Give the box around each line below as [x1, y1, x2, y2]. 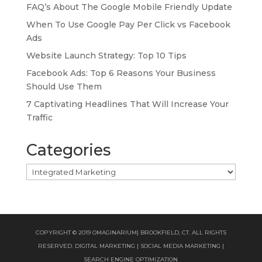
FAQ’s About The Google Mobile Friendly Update [26, 2, 232, 13]
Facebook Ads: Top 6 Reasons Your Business [26, 68, 216, 79]
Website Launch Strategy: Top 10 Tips [26, 50, 187, 61]
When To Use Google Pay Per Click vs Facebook [26, 19, 230, 30]
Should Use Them [26, 81, 102, 92]
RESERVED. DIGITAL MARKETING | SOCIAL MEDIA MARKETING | [37, 242, 224, 250]
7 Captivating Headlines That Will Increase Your [26, 99, 229, 110]
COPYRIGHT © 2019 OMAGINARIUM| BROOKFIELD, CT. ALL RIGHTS [35, 229, 226, 237]
